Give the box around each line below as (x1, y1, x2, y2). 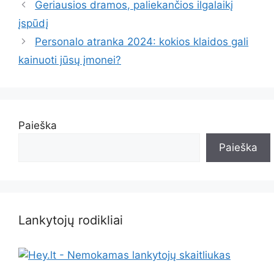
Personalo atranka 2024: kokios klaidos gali (35, 35, 249, 48)
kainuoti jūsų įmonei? (18, 53, 121, 66)
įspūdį (18, 17, 48, 29)
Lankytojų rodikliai (18, 212, 123, 228)
